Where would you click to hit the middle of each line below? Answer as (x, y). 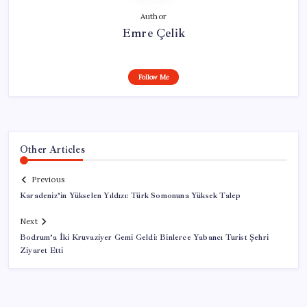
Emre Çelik (153, 33)
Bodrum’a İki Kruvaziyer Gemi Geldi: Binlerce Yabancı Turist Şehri (144, 238)
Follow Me (153, 77)
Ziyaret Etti (42, 251)
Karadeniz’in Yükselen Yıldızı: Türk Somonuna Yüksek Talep (131, 196)
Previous (48, 180)
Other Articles (52, 149)
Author (153, 16)
